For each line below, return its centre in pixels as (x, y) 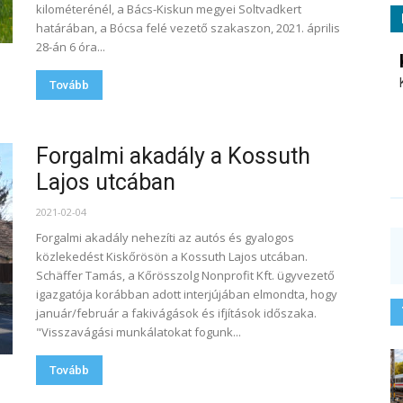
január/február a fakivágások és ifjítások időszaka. (176, 313)
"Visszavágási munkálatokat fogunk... (139, 332)
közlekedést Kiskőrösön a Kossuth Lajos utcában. (172, 256)
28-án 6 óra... (71, 47)
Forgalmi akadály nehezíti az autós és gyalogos (165, 237)
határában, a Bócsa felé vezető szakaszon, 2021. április (188, 28)
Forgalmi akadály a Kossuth (173, 156)
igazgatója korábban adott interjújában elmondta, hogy (187, 294)
